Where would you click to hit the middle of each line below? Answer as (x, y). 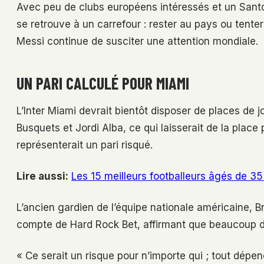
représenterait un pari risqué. (85, 145)
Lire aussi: (42, 176)
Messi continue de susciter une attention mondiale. (137, 42)
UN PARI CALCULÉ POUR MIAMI (103, 83)
